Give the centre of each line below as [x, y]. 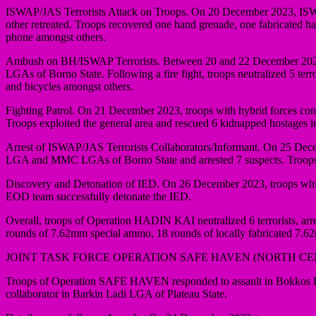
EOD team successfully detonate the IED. [98, 196]
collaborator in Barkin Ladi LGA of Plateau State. [116, 293]
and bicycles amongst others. [69, 86]
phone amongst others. [56, 37]
